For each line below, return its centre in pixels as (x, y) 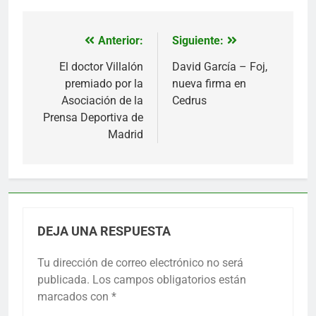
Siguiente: (198, 40)
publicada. (63, 279)
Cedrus (189, 100)
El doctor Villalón (101, 66)
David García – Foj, (220, 66)
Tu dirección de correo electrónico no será (140, 262)
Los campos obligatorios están (169, 279)
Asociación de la (102, 100)
